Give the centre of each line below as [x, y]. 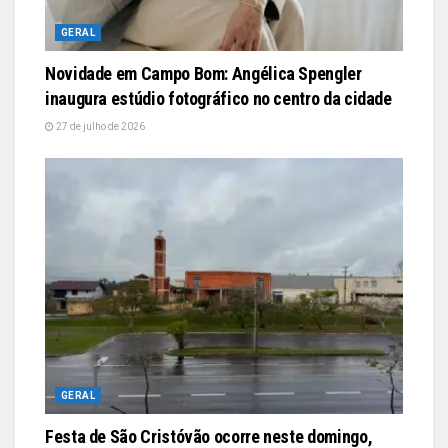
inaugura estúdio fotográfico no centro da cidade [218, 99]
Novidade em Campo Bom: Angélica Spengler [203, 74]
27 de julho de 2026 [99, 127]
